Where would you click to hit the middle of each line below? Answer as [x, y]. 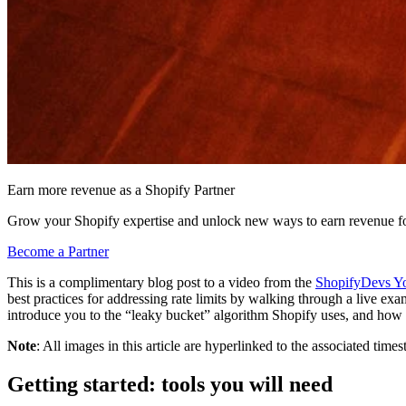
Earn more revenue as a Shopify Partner [121, 190]
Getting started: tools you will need [170, 385]
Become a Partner [58, 252]
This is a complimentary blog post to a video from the [161, 283]
